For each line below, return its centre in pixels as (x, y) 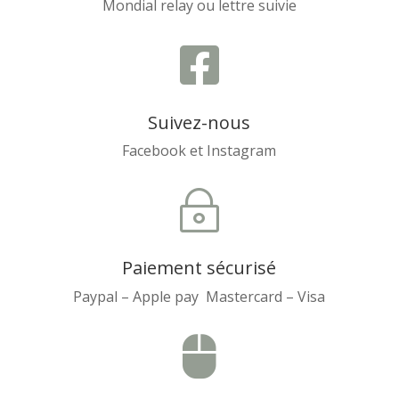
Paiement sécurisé (199, 268)
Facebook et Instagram (199, 151)
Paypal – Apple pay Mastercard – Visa (199, 297)
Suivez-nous (199, 123)
